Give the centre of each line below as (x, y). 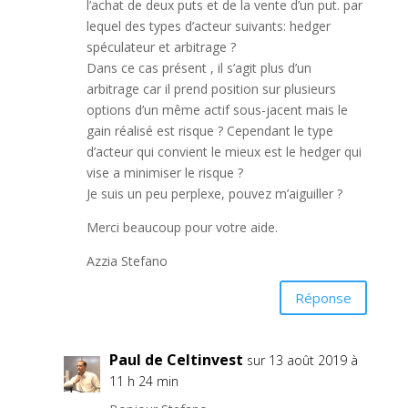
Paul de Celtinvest (176, 360)
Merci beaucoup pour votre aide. (182, 227)
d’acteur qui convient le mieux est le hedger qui (224, 152)
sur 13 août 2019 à (302, 360)
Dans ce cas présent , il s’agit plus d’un (199, 68)
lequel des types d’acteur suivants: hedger (208, 26)
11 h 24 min (143, 381)
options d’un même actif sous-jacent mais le (217, 110)
